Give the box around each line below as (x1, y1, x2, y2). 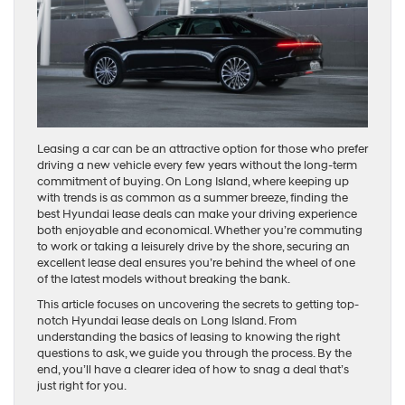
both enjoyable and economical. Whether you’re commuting (37, 223, 363, 239)
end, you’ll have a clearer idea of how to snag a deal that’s (37, 363, 349, 378)
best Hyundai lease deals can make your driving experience (37, 207, 357, 222)
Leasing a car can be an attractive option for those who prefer (37, 142, 368, 157)
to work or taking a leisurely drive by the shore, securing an (37, 240, 350, 255)
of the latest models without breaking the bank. (37, 272, 290, 287)
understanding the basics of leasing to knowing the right (37, 330, 340, 345)
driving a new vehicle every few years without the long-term (37, 158, 357, 174)
